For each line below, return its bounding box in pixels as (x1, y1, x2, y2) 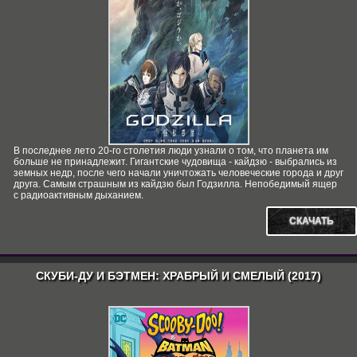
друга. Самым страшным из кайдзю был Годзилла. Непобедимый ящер (14, 178, 337, 190)
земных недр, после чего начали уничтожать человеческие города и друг (14, 167, 343, 178)
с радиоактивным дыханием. (14, 190, 143, 201)
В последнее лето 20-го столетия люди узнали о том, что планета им (14, 145, 328, 156)
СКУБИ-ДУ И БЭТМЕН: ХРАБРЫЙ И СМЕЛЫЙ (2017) (36, 269, 321, 282)
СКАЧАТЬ (289, 215, 334, 226)
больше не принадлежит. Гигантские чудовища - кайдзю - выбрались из (14, 156, 337, 167)
